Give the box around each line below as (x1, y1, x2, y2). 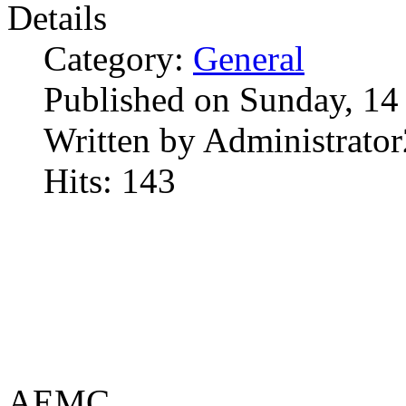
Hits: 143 (43, 161, 176, 201)
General (193, 39, 304, 79)
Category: (43, 39, 193, 79)
